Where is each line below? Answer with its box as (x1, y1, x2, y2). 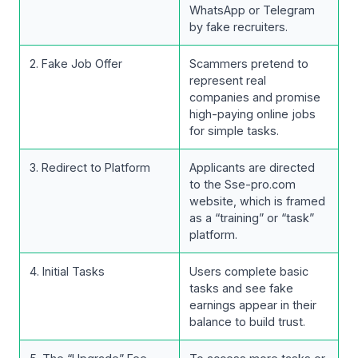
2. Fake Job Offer (30, 57, 122, 71)
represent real (189, 74, 266, 88)
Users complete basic (189, 265, 308, 279)
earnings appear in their (189, 298, 316, 312)
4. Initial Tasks (30, 265, 105, 279)
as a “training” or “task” (189, 211, 314, 225)
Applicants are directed (189, 161, 315, 175)
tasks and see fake (189, 281, 293, 296)
